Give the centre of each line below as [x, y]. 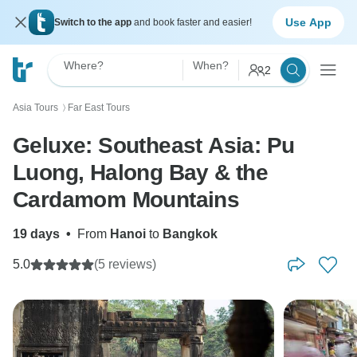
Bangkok [190, 234]
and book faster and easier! [193, 22]
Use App [308, 22]
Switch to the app [94, 22]
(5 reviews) [125, 264]
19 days [36, 234]
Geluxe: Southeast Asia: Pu [154, 145]
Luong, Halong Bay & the [141, 173]
